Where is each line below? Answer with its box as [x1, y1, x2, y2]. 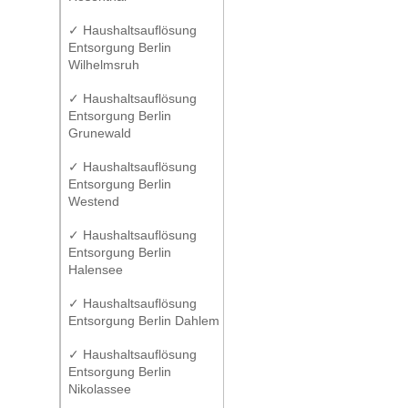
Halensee [68, 262, 123, 277]
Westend [68, 194, 119, 209]
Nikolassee [68, 382, 131, 396]
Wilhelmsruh [68, 57, 139, 72]
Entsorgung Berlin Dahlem [68, 313, 219, 328]
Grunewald [68, 126, 131, 140]
